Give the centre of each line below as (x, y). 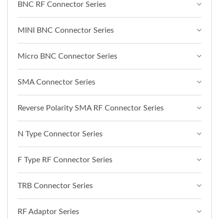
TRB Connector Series (55, 186)
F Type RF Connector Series (65, 160)
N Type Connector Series (60, 134)
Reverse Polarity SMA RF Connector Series (91, 108)
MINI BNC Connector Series (66, 30)
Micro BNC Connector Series (67, 56)
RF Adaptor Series (48, 211)
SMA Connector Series (56, 82)
